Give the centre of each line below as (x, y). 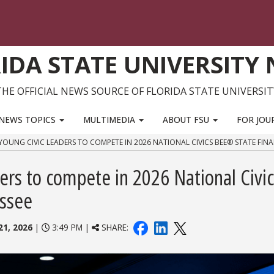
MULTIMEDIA (110, 119)
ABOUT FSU (187, 119)
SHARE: (115, 228)
